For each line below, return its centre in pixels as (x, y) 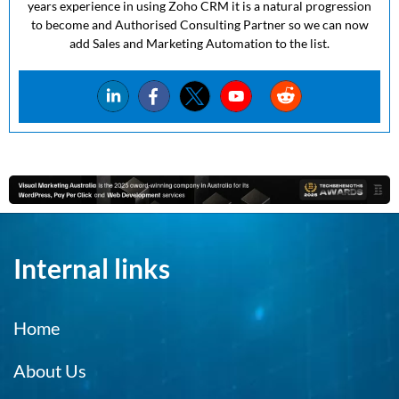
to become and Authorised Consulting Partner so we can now (199, 24)
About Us (50, 370)
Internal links (92, 268)
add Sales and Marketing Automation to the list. (199, 43)
